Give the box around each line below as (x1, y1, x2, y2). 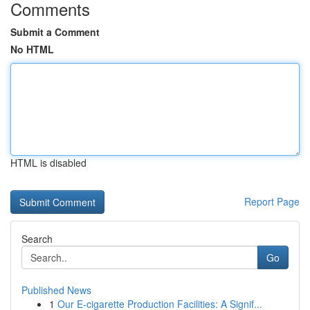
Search (21, 232, 53, 246)
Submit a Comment (10, 25, 100, 39)
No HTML (10, 42, 54, 56)
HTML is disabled (10, 156, 86, 170)
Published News (21, 283, 91, 297)
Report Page (244, 194, 300, 208)
